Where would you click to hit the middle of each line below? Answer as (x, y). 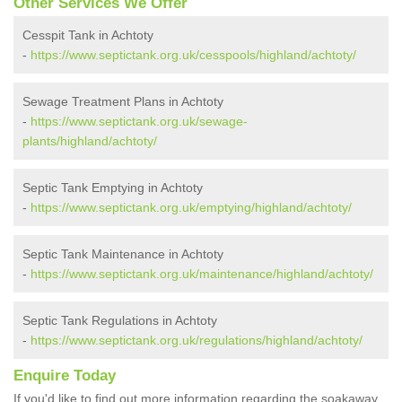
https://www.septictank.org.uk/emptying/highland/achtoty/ (191, 208)
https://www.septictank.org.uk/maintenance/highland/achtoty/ (202, 274)
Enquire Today (65, 376)
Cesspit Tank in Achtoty (88, 35)
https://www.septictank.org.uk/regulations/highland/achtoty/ (197, 341)
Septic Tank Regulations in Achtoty (120, 321)
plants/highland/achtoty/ (90, 141)
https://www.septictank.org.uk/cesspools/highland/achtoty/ (193, 55)
